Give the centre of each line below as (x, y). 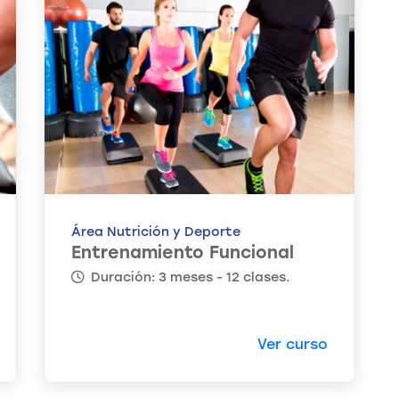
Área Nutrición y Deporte (156, 232)
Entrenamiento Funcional (183, 253)
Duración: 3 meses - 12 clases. (188, 277)
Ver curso (293, 345)
